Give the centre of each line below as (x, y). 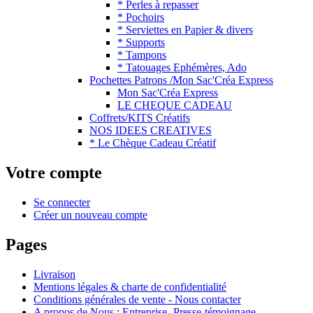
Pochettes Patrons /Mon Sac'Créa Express (181, 80)
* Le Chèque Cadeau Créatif (153, 143)
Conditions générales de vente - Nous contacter (137, 299)
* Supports (141, 43)
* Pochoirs (141, 17)
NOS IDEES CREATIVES (151, 131)
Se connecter (62, 203)
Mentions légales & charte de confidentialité (130, 286)
